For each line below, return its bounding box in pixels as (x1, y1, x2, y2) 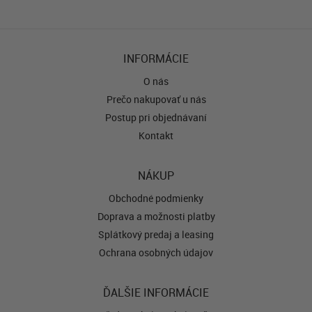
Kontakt (139, 129, 173, 143)
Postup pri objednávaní (105, 111, 207, 125)
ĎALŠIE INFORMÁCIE (103, 285, 209, 301)
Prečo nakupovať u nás (106, 93, 206, 107)
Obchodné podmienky (109, 192, 203, 205)
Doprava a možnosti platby (97, 210, 215, 224)
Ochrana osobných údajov (99, 246, 213, 260)
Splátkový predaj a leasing (98, 228, 214, 242)
